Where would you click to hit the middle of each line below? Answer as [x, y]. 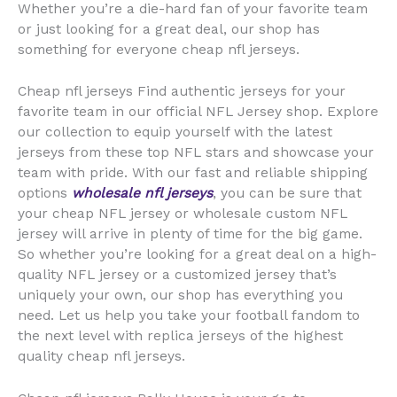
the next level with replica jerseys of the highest [180, 336]
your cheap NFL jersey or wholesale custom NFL [183, 214]
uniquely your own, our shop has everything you [180, 296]
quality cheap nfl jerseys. [101, 357]
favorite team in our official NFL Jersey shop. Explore [198, 112]
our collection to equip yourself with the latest [175, 132]
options [45, 194]
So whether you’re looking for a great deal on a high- [197, 255]
